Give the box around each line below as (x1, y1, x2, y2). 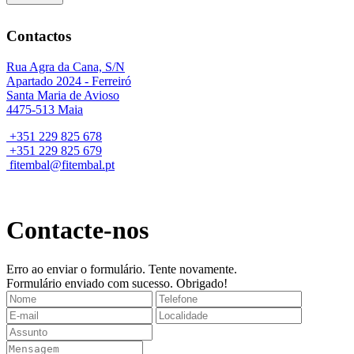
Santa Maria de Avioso (6, 88, 119, 102)
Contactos (6, 28, 71, 45)
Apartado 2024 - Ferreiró (6, 73, 131, 88)
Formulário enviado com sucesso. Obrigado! (6, 276, 228, 290)
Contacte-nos (6, 216, 149, 245)
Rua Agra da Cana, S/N (6, 59, 125, 73)
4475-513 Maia (6, 102, 83, 116)
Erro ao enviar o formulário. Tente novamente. (6, 262, 237, 276)
